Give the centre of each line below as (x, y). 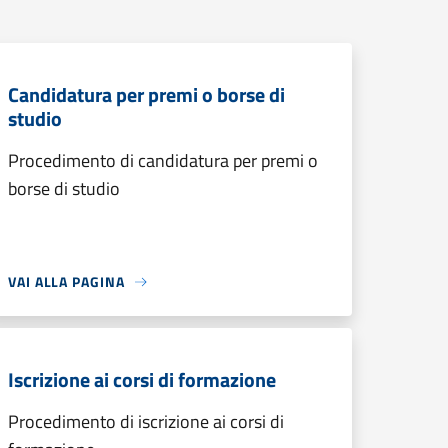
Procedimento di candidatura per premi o (163, 160)
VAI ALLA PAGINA (66, 281)
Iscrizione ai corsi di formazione (142, 379)
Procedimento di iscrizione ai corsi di (146, 421)
